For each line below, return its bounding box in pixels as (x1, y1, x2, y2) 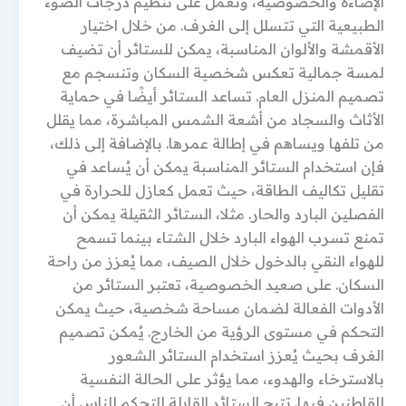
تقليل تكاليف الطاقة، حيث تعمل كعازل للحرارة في (60, 181, 384, 199)
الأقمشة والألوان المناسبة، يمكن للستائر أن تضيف (61, 40, 384, 58)
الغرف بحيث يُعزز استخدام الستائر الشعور (109, 346, 384, 364)
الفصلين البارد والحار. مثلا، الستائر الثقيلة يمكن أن (63, 205, 384, 223)
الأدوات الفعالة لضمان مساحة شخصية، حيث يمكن (55, 299, 384, 317)
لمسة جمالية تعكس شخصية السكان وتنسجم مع (62, 63, 384, 82)
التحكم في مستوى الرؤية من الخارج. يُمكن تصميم (59, 323, 384, 341)
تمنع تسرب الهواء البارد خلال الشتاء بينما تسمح (76, 228, 384, 246)
